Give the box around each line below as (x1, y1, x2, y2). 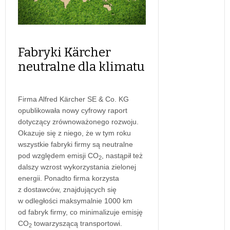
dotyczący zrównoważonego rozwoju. (18, 117, 139, 126)
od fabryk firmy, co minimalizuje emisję (18, 207, 143, 216)
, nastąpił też (102, 151, 143, 160)
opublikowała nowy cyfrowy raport (18, 106, 127, 114)
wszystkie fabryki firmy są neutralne (18, 140, 133, 148)
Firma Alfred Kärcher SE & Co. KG (18, 94, 129, 103)
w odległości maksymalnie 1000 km (18, 196, 132, 205)
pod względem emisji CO (18, 151, 99, 160)
